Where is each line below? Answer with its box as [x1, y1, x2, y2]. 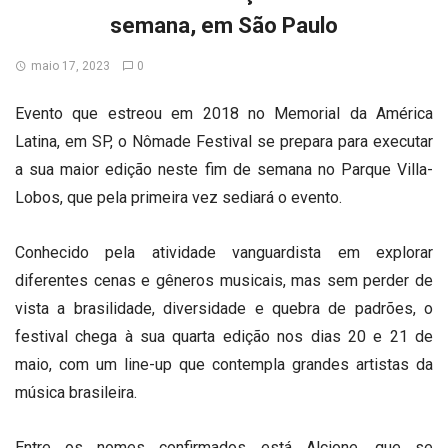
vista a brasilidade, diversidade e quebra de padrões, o [15, 299, 433, 319]
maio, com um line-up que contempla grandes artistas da [15, 355, 433, 375]
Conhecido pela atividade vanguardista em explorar [15, 243, 433, 263]
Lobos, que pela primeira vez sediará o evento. [15, 188, 342, 207]
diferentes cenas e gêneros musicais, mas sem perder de [15, 271, 433, 291]
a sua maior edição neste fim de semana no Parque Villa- [15, 160, 433, 179]
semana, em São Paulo [110, 13, 338, 38]
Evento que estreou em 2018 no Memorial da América [15, 104, 433, 123]
